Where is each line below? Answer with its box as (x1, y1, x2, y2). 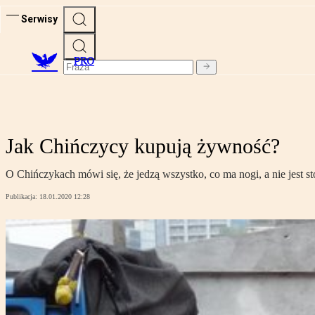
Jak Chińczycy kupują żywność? (6, 134, 280, 158)
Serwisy (21, 13, 58, 25)
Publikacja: (6, 193, 39, 201)
